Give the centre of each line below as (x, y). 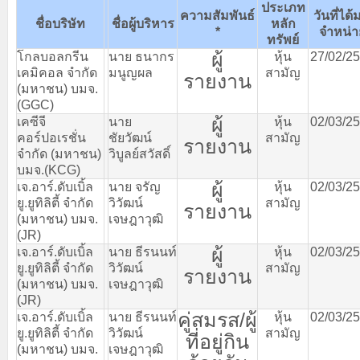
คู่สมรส (209, 320)
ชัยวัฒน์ (130, 138)
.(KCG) (61, 170)
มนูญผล (131, 73)
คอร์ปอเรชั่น (51, 138)
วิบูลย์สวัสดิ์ (139, 154)
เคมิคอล (40, 73)
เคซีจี (31, 122)
